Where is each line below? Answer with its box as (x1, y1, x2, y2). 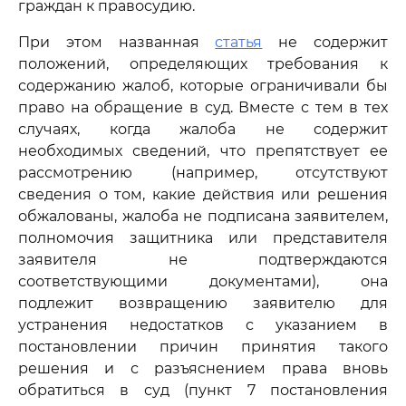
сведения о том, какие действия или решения (18, 186, 388, 203)
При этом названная (18, 34, 216, 51)
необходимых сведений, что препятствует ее (18, 142, 388, 159)
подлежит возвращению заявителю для (18, 295, 388, 312)
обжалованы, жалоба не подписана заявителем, (18, 208, 388, 225)
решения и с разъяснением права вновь (18, 360, 388, 377)
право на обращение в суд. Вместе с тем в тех (18, 99, 388, 116)
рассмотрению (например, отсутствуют (18, 164, 388, 181)
